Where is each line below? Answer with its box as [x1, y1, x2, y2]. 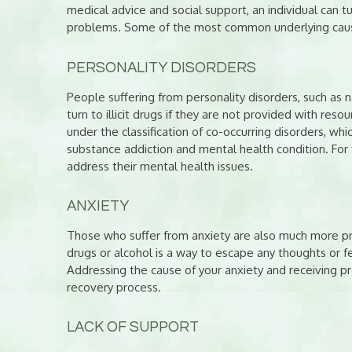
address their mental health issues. [66, 158, 253, 174]
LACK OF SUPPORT [66, 320, 199, 335]
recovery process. [66, 280, 161, 295]
